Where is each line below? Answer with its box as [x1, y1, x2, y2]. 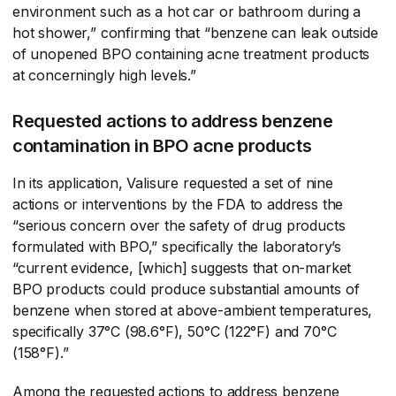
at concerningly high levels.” [12, 65, 205, 84]
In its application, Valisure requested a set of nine [12, 173, 333, 192]
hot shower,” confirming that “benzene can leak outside [12, 23, 378, 42]
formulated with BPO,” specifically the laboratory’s [12, 237, 342, 255]
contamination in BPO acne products [12, 134, 312, 156]
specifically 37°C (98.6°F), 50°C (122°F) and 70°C [12, 322, 337, 340]
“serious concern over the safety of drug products [12, 216, 346, 234]
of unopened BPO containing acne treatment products [12, 44, 370, 63]
